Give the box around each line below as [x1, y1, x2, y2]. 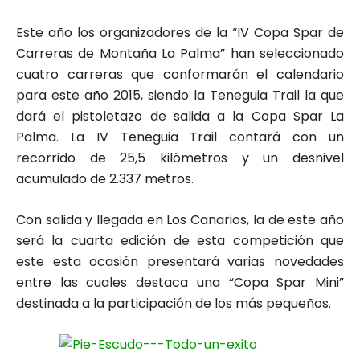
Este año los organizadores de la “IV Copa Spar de [16, 22, 344, 42]
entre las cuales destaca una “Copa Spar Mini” [16, 272, 344, 292]
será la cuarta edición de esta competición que [16, 231, 344, 250]
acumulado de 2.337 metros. [16, 169, 194, 188]
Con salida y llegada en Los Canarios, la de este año [16, 210, 344, 229]
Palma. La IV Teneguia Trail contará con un [16, 127, 344, 146]
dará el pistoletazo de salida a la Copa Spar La [16, 106, 344, 125]
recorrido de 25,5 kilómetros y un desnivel [16, 148, 344, 167]
